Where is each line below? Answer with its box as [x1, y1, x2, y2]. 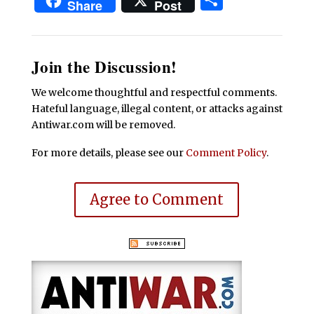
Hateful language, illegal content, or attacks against [31, 102, 282, 116]
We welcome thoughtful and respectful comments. [31, 86, 277, 100]
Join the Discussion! [31, 55, 177, 79]
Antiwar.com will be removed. [31, 118, 175, 132]
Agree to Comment [90, 191, 224, 209]
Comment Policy [185, 146, 266, 160]
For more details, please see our [31, 146, 186, 160]
